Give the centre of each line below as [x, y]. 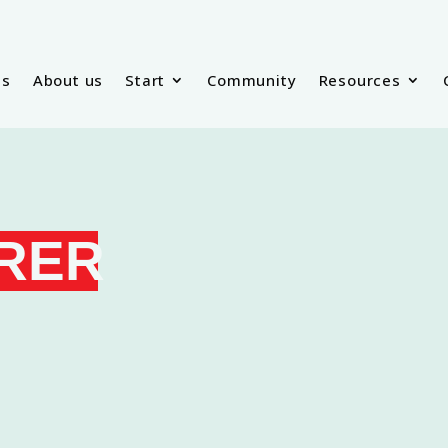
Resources [359, 79]
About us [68, 79]
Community [252, 79]
